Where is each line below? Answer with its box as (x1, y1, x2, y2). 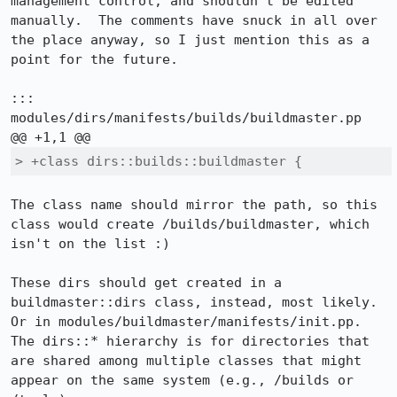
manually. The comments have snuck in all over (11, 12, 378, 28)
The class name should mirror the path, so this (11, 197, 378, 213)
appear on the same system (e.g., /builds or (11, 372, 354, 388)
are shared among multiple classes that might (11, 353, 362, 369)
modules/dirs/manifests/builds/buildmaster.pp (11, 110, 362, 126)
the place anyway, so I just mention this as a (11, 32, 370, 48)
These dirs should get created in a (11, 275, 282, 291)
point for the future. (11, 51, 178, 67)
